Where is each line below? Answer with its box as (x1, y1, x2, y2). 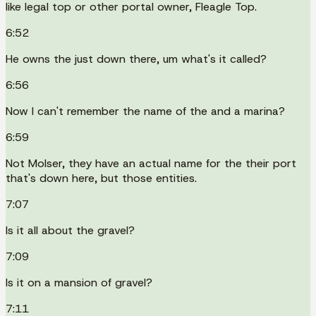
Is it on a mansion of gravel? (6, 274, 152, 290)
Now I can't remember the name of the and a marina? (6, 103, 285, 119)
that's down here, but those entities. (6, 170, 197, 186)
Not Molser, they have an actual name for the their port (6, 155, 296, 171)
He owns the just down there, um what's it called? (6, 51, 267, 66)
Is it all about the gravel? (6, 222, 135, 238)
